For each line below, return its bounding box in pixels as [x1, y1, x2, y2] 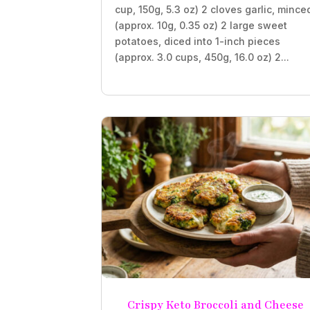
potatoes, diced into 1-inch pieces [115, 35, 281, 47]
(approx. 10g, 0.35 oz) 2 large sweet [115, 19, 288, 31]
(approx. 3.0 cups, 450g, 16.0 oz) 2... [115, 51, 290, 63]
